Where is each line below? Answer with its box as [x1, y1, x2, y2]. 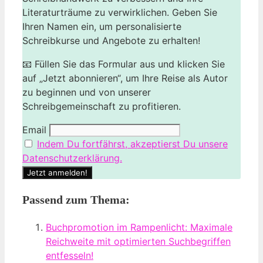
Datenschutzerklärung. [22, 151, 122, 164]
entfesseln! [46, 249, 93, 261]
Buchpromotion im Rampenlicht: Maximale [46, 221, 232, 233]
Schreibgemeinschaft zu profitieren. [22, 100, 181, 112]
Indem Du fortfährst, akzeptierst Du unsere [37, 137, 228, 150]
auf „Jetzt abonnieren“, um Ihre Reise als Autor [22, 72, 228, 84]
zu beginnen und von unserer [22, 86, 151, 98]
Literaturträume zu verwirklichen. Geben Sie [22, 6, 217, 18]
